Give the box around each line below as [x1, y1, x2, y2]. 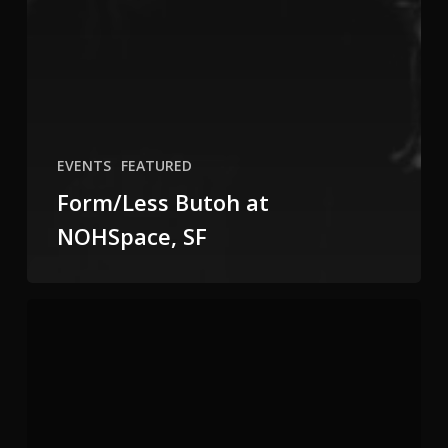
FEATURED [120, 156, 192, 176]
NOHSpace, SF [56, 221, 207, 252]
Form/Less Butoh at [56, 187, 269, 218]
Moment [25, 353, 82, 373]
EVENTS [56, 156, 111, 176]
